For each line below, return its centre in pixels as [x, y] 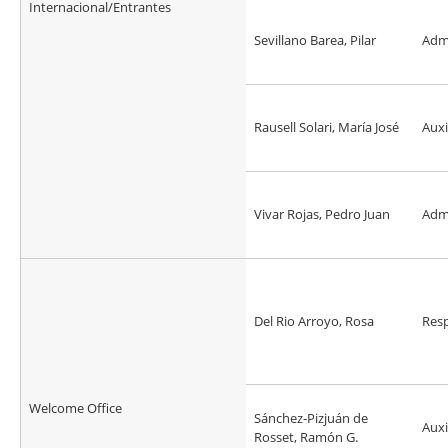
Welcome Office [75, 408]
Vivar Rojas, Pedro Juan [322, 214]
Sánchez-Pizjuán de [311, 418]
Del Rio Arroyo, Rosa [314, 321]
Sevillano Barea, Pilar [315, 40]
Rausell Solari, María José [326, 127]
